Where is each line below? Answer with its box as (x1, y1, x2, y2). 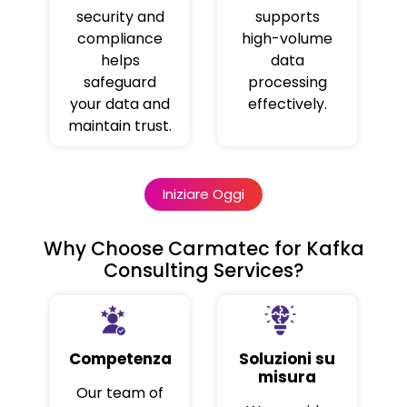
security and (75, 6, 164, 28)
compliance (77, 28, 163, 50)
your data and (70, 94, 170, 115)
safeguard (84, 72, 156, 94)
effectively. (247, 94, 327, 115)
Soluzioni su (239, 347, 335, 370)
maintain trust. (68, 115, 172, 137)
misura (258, 365, 316, 388)
